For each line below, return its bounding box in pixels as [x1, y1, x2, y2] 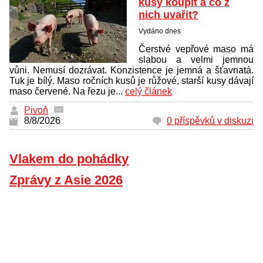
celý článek [125, 86, 172, 96]
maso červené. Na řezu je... [9, 86, 125, 96]
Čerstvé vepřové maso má [139, 43, 254, 54]
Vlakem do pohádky [9, 151, 129, 166]
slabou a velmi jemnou [139, 54, 254, 65]
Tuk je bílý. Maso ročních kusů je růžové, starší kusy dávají [9, 75, 254, 86]
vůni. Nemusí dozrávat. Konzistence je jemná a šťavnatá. [9, 65, 254, 75]
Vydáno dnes [139, 26, 181, 35]
